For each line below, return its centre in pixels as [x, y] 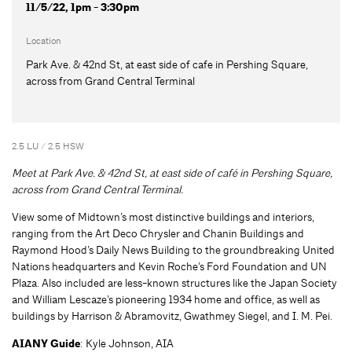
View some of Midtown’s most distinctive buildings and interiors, [163, 216]
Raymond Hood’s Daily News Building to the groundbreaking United [173, 249]
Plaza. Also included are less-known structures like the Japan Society [174, 282]
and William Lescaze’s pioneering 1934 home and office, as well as [166, 299]
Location [43, 40]
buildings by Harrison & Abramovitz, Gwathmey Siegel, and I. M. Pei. [172, 315]
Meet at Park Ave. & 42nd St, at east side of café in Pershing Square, [172, 172]
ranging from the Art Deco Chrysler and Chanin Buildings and [158, 233]
